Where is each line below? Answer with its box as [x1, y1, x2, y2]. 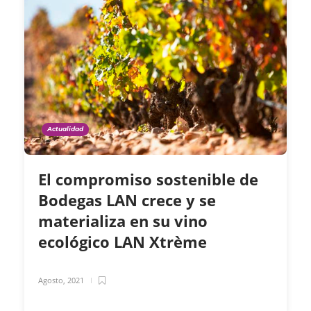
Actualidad [47, 125, 83, 133]
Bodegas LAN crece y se [38, 190, 216, 211]
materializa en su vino [38, 210, 208, 232]
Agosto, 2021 [38, 275, 84, 286]
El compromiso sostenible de [38, 169, 258, 190]
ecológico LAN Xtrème [38, 231, 211, 253]
